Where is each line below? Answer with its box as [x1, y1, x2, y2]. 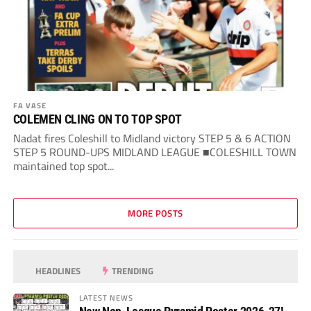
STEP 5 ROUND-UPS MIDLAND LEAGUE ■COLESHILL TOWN [12, 144, 296, 161]
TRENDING [110, 264, 154, 278]
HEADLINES [33, 264, 81, 278]
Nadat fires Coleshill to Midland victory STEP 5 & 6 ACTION [12, 130, 291, 147]
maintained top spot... [12, 158, 114, 175]
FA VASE [12, 99, 47, 112]
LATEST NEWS [78, 292, 133, 304]
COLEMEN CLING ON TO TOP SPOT [12, 112, 182, 127]
